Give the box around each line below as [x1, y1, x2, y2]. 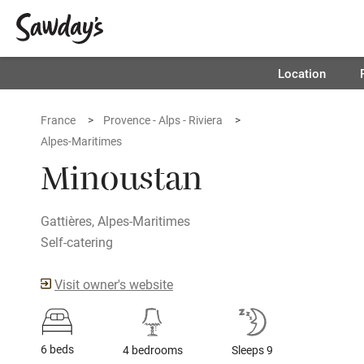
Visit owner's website [54, 275, 173, 292]
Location [277, 65, 326, 81]
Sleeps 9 [232, 342, 273, 357]
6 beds [41, 341, 74, 357]
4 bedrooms [123, 342, 183, 357]
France [41, 112, 76, 128]
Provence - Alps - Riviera [103, 112, 223, 128]
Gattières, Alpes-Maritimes [41, 212, 190, 229]
